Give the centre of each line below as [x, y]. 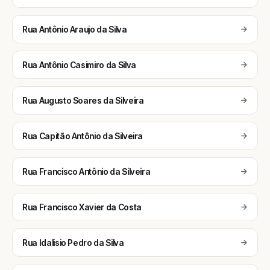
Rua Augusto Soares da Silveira [83, 100]
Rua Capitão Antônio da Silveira [83, 136]
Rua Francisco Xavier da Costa [82, 207]
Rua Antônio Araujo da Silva [75, 29]
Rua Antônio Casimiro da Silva [79, 65]
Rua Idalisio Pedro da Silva [73, 243]
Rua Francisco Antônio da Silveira [86, 171]
